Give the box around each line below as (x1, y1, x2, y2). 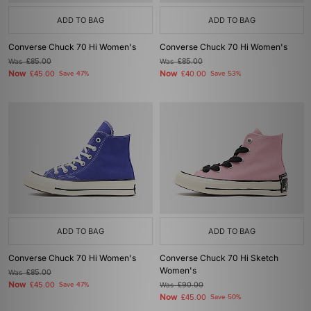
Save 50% (210, 293, 241, 301)
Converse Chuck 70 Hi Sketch (160, 253, 278, 263)
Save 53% (210, 69, 241, 78)
